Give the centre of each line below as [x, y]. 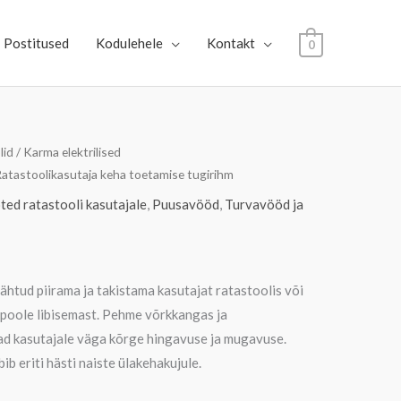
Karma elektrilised [72, 152]
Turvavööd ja [264, 204]
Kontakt [230, 43]
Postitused [36, 43]
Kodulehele [129, 43]
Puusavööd [186, 204]
